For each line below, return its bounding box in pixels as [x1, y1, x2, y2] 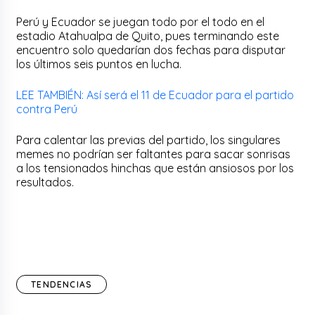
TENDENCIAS [31, 278, 93, 290]
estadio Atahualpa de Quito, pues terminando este [16, 28, 280, 43]
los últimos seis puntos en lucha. [16, 56, 185, 71]
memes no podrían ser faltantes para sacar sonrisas [16, 146, 291, 161]
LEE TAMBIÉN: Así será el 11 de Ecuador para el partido [16, 87, 295, 102]
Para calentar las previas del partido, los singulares [16, 132, 281, 147]
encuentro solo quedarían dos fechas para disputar [16, 42, 286, 57]
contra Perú [16, 101, 78, 116]
